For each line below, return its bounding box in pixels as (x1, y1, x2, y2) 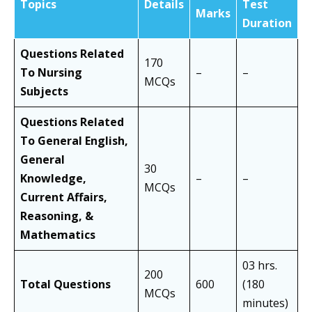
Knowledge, (20, 171, 86, 187)
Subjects (20, 84, 68, 100)
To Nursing (20, 65, 82, 81)
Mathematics (20, 227, 95, 243)
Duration (242, 15, 292, 31)
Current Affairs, (20, 189, 107, 205)
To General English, (20, 133, 128, 149)
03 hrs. (242, 258, 277, 274)
